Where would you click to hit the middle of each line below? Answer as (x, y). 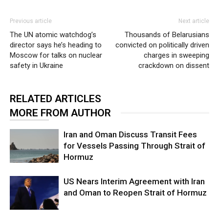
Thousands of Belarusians (167, 34)
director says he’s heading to (56, 45)
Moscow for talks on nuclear (56, 55)
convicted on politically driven (162, 45)
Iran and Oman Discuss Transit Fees (130, 134)
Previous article (31, 21)
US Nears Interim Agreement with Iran (134, 181)
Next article (194, 21)
